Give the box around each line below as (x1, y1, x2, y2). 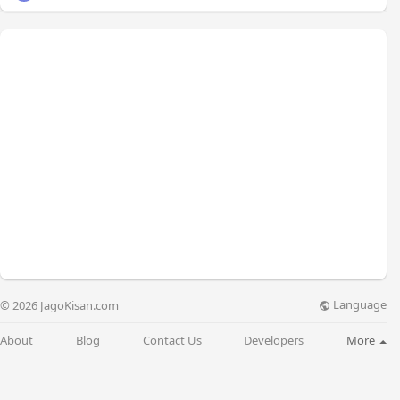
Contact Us (142, 331, 202, 348)
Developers (244, 331, 304, 348)
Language (330, 296, 387, 313)
